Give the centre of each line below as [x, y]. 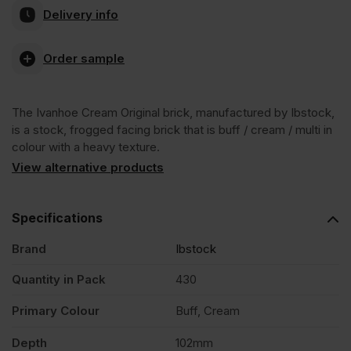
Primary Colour [56, 311]
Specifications [57, 218]
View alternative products [88, 168]
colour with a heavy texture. [86, 147]
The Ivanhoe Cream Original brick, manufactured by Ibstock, [173, 113]
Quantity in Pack [59, 280]
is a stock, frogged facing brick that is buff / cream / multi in [172, 130]
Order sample [84, 58]
